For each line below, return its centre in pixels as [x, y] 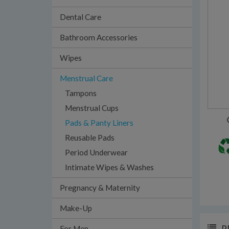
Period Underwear [96, 152]
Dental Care [81, 17]
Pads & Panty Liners [99, 123]
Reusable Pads [90, 138]
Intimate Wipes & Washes [109, 167]
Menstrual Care [86, 78]
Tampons [81, 93]
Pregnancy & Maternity [100, 188]
